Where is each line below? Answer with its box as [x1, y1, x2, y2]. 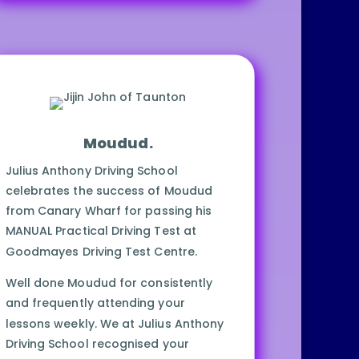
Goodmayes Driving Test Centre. [5, 243, 197, 260]
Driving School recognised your [5, 336, 189, 353]
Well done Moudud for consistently [5, 275, 212, 292]
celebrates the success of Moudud [5, 183, 212, 200]
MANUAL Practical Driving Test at [5, 223, 196, 240]
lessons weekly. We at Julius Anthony [5, 315, 224, 333]
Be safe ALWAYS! [5, 26, 102, 43]
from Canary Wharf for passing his [5, 203, 212, 220]
